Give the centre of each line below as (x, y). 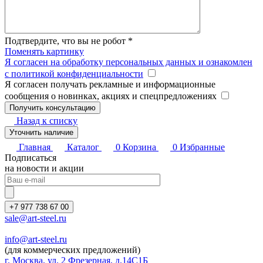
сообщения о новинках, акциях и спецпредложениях (112, 96)
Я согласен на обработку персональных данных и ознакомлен (129, 62)
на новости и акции (44, 168)
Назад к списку (47, 121)
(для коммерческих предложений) (73, 250)
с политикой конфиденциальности (74, 74)
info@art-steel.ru (36, 240)
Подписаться (31, 158)
